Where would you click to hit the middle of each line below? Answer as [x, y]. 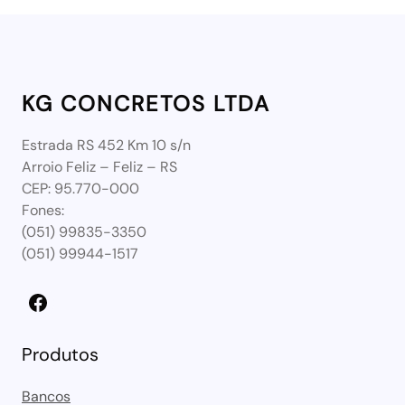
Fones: [43, 210]
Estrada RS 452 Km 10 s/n [106, 145]
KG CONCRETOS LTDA [146, 103]
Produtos [60, 354]
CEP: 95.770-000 [80, 188]
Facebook [32, 301]
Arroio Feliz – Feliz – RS [99, 166]
